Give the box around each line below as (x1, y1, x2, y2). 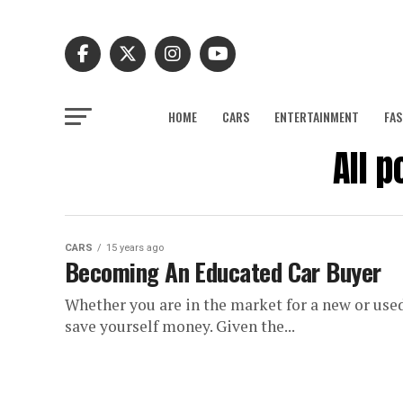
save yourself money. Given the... (65, 316, 295, 336)
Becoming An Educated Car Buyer (65, 254, 381, 290)
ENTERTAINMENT (274, 107, 359, 126)
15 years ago (106, 242, 164, 254)
